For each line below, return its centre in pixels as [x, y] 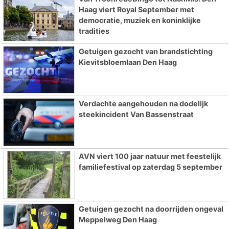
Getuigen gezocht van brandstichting [145, 51]
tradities [94, 31]
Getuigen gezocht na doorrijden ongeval [151, 209]
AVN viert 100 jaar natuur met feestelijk [150, 156]
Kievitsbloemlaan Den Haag [128, 62]
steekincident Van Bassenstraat [136, 114]
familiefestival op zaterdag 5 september [150, 167]
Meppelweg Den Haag [118, 220]
